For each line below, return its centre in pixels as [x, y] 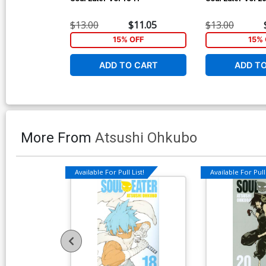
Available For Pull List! [110, 172]
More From [58, 138]
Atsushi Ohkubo [146, 138]
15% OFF [128, 40]
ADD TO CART [128, 65]
